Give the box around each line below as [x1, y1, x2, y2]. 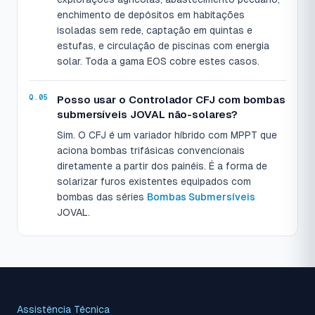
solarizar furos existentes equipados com [57, 176, 251, 188]
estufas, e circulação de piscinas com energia [57, 40, 269, 52]
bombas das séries [57, 191, 147, 203]
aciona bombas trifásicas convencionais [57, 145, 245, 157]
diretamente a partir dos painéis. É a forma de [57, 160, 267, 172]
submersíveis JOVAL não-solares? [57, 108, 238, 121]
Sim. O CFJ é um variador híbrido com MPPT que [57, 129, 277, 141]
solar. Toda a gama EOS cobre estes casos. [57, 56, 259, 67]
